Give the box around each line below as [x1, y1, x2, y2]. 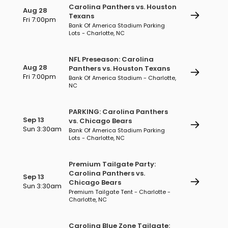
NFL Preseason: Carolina [69, 54, 154, 64]
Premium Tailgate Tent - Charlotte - [69, 188, 170, 196]
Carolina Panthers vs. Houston [69, 2, 177, 12]
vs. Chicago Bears [69, 116, 132, 126]
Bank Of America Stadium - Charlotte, [69, 74, 176, 82]
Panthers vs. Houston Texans [69, 64, 170, 73]
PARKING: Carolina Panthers [69, 107, 168, 117]
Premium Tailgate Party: [69, 159, 156, 169]
